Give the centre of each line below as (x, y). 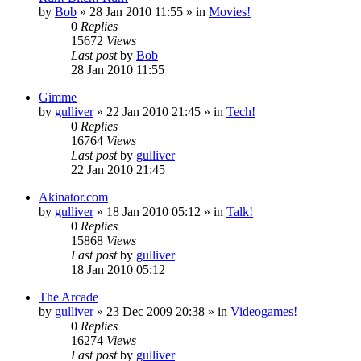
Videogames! (264, 311)
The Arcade (68, 297)
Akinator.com (73, 197)
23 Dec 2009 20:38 (156, 311)
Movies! (230, 11)
